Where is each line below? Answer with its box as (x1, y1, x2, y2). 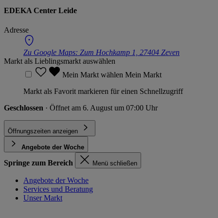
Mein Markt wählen (62, 70, 125, 79)
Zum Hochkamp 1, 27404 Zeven (80, 48, 180, 56)
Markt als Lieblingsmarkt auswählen (4, 56, 115, 65)
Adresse (4, 25, 29, 34)
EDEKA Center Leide (4, 6, 77, 15)
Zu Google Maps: (23, 48, 80, 56)
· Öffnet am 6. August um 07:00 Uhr (45, 103, 158, 112)
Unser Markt (23, 193, 62, 202)
